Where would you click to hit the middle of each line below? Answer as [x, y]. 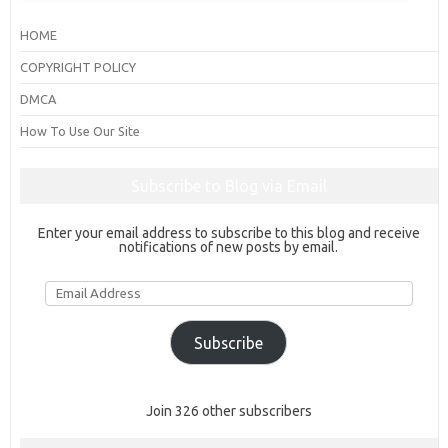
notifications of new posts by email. [229, 247]
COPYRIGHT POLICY [77, 67]
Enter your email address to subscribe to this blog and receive [228, 233]
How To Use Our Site [79, 131]
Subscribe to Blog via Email [228, 186]
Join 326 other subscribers [228, 411]
